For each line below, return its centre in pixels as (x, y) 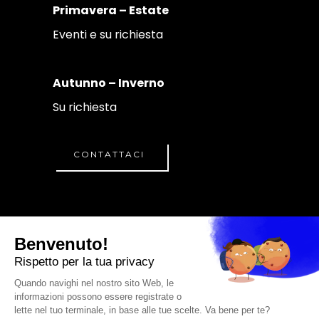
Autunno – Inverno (109, 83)
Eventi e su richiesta (108, 35)
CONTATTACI (109, 154)
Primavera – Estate (111, 10)
